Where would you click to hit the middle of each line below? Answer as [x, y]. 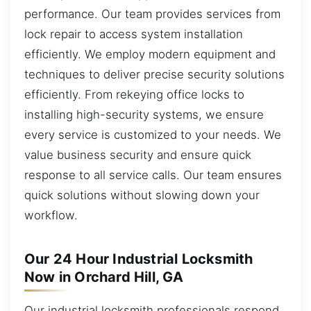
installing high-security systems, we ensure [144, 115]
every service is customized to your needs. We [153, 135]
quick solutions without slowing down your [142, 195]
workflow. [51, 216]
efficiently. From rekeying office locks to [134, 95]
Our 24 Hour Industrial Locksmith [139, 259]
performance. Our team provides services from [152, 14]
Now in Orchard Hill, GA [104, 277]
